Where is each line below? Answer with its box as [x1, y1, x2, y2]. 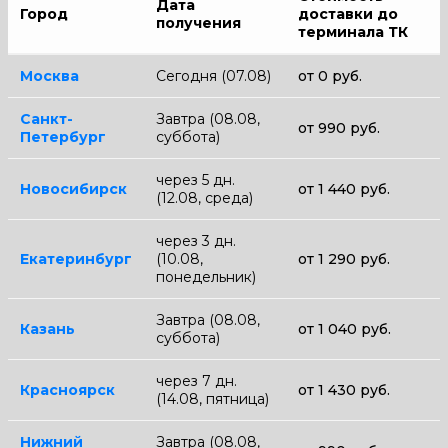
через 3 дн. [156, 231, 236, 250]
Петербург [20, 127, 106, 146]
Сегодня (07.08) [156, 66, 271, 85]
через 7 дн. [156, 371, 237, 390]
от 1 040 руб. [298, 319, 391, 338]
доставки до [298, 4, 398, 23]
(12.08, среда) [156, 188, 253, 207]
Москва [20, 66, 79, 85]
